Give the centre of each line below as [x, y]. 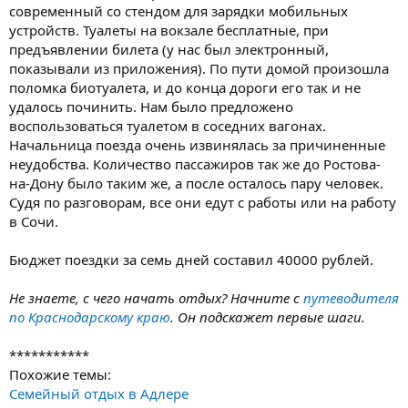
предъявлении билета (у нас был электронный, [169, 49]
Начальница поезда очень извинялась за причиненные [197, 144]
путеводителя [351, 297]
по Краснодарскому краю [90, 316]
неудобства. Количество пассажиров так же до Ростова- [195, 163]
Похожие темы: [60, 374]
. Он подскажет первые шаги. [268, 316]
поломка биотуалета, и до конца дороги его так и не [185, 87]
